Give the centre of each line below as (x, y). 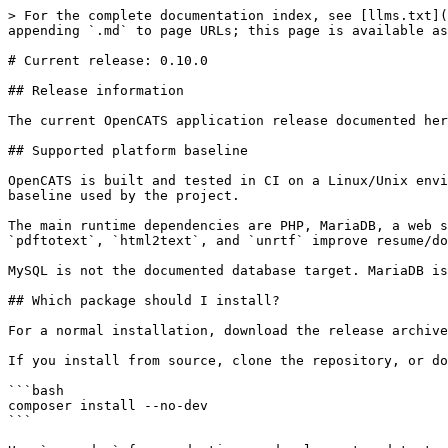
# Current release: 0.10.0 (108, 60)
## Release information (96, 90)
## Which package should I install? (144, 300)
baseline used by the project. (124, 195)
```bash (36, 390)
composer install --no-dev (108, 405)
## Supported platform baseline (128, 150)
